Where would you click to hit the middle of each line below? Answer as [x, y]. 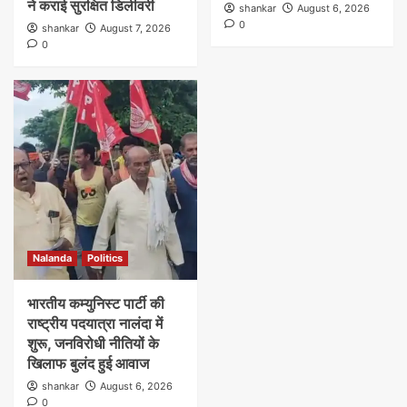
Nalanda [52, 258]
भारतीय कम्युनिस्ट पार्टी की [96, 304]
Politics [105, 258]
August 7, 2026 [135, 29]
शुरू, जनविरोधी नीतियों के [93, 344]
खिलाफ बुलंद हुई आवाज [88, 364]
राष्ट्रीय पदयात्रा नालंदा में [95, 324]
